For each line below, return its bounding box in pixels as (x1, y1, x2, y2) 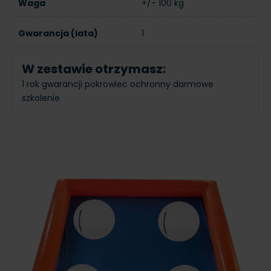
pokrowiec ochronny (85, 77, 173, 90)
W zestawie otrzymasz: (22, 60, 166, 77)
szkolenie (22, 91, 60, 104)
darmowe (173, 77, 214, 90)
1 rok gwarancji (22, 77, 85, 90)
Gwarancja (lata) (18, 27, 98, 39)
